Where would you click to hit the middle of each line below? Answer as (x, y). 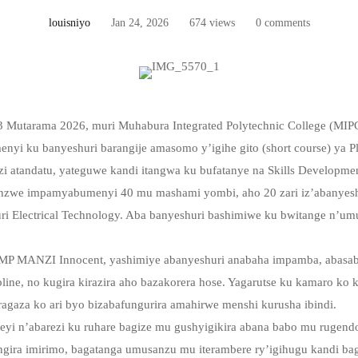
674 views (212, 23)
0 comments (282, 23)
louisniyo (69, 23)
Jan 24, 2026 (139, 23)
